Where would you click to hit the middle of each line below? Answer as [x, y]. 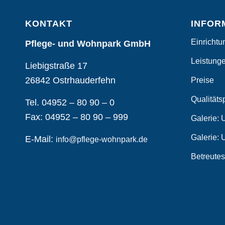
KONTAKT [49, 24]
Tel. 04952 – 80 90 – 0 [70, 103]
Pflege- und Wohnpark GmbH [88, 43]
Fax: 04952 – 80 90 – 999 [77, 117]
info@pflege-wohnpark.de [102, 140]
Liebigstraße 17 [56, 66]
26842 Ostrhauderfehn [70, 80]
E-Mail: [40, 139]
